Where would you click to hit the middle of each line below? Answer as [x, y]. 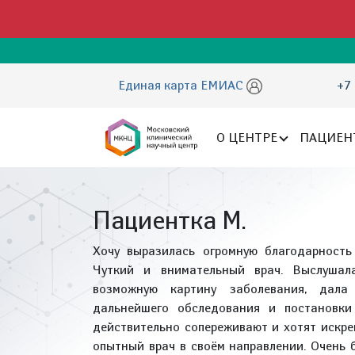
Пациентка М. [170, 220]
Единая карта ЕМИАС [182, 85]
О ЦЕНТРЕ [247, 137]
